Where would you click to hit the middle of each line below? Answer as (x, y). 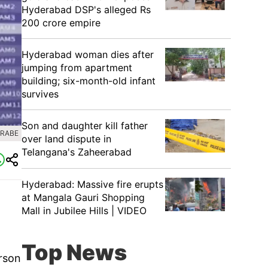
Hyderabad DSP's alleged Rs (86, 10)
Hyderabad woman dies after (88, 54)
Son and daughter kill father (85, 126)
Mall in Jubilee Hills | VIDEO (84, 211)
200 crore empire (61, 23)
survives (40, 94)
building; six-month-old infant (89, 81)
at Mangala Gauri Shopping (83, 197)
